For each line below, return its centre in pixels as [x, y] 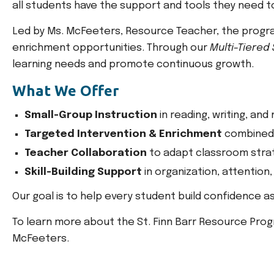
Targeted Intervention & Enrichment [123, 134]
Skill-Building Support [83, 172]
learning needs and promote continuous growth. [133, 65]
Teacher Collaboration [86, 153]
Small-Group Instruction [91, 115]
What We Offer [65, 91]
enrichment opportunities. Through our [111, 48]
